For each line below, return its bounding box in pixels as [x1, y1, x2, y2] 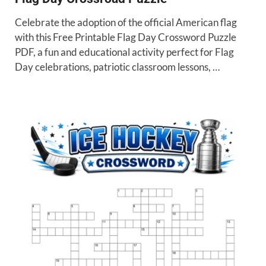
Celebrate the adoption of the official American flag [15, 16, 237, 29]
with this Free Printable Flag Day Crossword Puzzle [15, 31, 236, 44]
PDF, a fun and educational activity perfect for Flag [15, 46, 234, 59]
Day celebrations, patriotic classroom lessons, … [15, 61, 220, 74]
